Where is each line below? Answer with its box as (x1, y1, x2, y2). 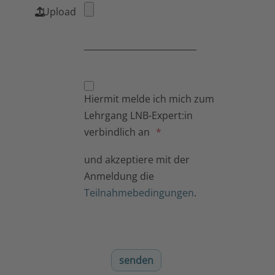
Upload (42, 5, 76, 19)
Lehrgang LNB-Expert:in (83, 109, 193, 123)
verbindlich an (83, 125, 150, 139)
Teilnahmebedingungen (83, 186, 194, 200)
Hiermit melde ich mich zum (83, 92, 214, 106)
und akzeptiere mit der (83, 153, 190, 167)
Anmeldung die (83, 169, 154, 184)
